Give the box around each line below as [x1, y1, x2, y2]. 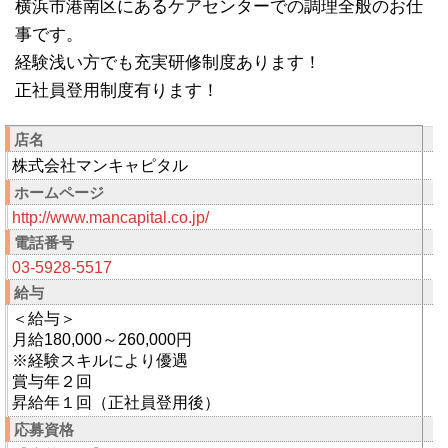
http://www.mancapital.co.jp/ [12, 209, 209, 227]
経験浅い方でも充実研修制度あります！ [15, 53, 321, 73]
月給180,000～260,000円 [12, 331, 192, 349]
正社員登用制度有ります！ [15, 81, 219, 101]
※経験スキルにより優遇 [12, 352, 188, 370]
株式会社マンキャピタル [12, 157, 188, 175]
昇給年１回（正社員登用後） [12, 394, 220, 412]
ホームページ [14, 184, 104, 202]
